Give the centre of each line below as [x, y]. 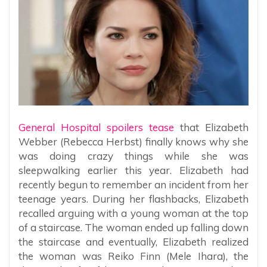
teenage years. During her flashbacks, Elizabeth [133, 199]
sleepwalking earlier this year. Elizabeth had [133, 170]
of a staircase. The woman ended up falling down [133, 228]
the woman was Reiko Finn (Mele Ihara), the [133, 256]
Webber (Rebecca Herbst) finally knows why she [133, 142]
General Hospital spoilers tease [96, 128]
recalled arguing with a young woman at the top [133, 213]
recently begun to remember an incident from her [133, 185]
